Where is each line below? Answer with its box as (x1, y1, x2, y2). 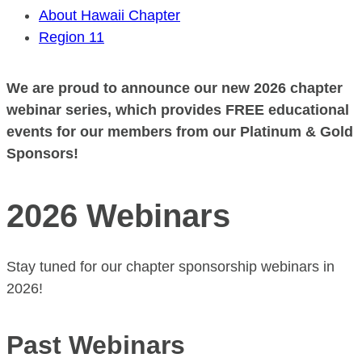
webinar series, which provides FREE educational (6, 101, 349, 118)
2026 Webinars (6, 198, 230, 234)
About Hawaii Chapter (39, 6, 180, 23)
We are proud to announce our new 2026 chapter (6, 79, 343, 96)
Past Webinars (6, 330, 185, 360)
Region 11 (39, 28, 104, 45)
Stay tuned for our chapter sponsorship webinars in (6, 259, 335, 276)
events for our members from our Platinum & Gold (6, 123, 353, 140)
